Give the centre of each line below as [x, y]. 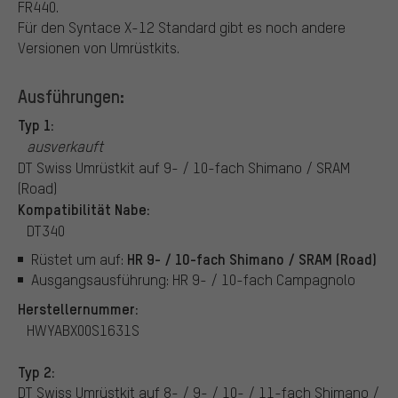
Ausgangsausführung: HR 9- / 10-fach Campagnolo [193, 280]
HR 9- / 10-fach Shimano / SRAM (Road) [252, 259]
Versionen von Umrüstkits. [99, 47]
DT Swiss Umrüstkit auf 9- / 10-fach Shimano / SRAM [184, 167]
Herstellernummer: [78, 308]
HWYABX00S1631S [83, 330]
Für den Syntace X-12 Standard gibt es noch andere [182, 27]
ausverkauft [65, 146]
